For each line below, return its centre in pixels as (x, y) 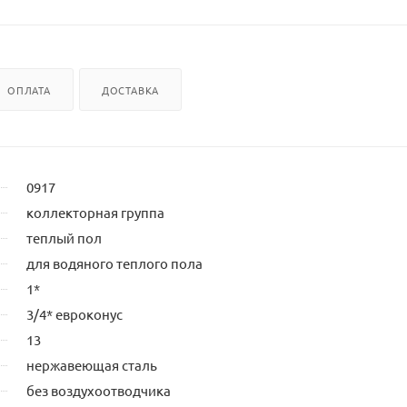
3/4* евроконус (74, 313)
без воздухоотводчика (99, 390)
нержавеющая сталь (92, 364)
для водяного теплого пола (114, 263)
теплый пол (64, 237)
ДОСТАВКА (130, 89)
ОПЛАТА (29, 89)
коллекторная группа (95, 212)
